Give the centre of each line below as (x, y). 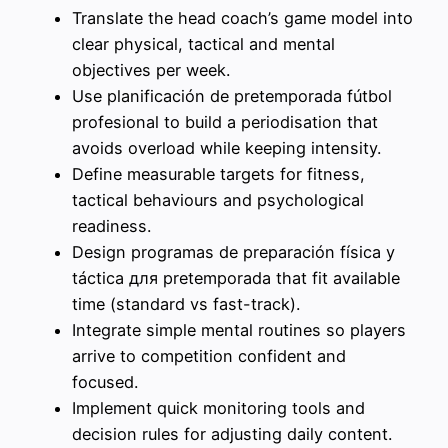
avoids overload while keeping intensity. (226, 147)
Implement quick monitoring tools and (218, 407)
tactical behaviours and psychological (218, 199)
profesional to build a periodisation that (225, 121)
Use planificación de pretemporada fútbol (232, 95)
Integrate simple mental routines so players (239, 329)
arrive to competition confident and (209, 355)
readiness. (111, 225)
